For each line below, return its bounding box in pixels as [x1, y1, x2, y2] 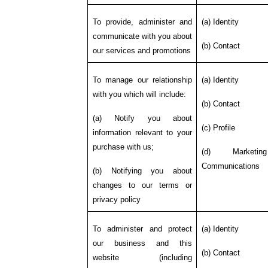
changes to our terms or [92, 180, 193, 190]
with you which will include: [92, 89, 186, 99]
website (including [92, 252, 193, 262]
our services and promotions [92, 45, 191, 55]
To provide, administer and [92, 17, 193, 26]
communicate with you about [92, 31, 193, 41]
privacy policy [92, 194, 141, 204]
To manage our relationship [92, 75, 193, 84]
